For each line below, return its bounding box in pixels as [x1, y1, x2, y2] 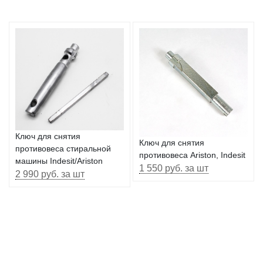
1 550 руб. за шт [139, 163, 208, 173]
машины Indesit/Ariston [15, 156, 103, 166]
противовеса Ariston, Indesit [139, 150, 245, 160]
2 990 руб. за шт [15, 168, 85, 179]
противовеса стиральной [15, 143, 111, 153]
